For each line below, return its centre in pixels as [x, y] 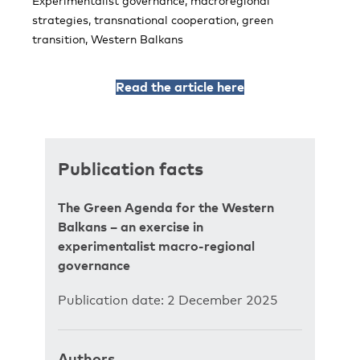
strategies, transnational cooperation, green [153, 20]
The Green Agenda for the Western [166, 207]
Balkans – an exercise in [131, 227]
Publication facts [131, 168]
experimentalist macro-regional [156, 246]
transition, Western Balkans [108, 39]
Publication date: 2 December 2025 [168, 300]
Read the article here [180, 87]
